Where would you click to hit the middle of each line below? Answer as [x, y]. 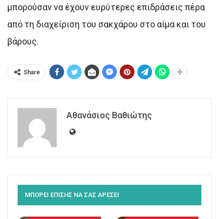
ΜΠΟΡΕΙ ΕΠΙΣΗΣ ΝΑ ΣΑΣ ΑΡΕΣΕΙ [72, 195]
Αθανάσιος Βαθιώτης [109, 115]
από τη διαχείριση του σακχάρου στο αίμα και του [107, 24]
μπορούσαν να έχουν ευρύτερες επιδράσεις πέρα [106, 7]
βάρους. [23, 41]
